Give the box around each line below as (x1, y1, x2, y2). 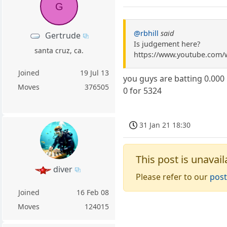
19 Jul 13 (80, 67, 109, 78)
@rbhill (134, 28, 159, 39)
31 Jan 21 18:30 (139, 120, 191, 130)
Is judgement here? (134, 39, 201, 49)
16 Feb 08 (77, 187, 109, 198)
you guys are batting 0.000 (123, 73, 225, 85)
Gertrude (45, 29, 81, 41)
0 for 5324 (123, 85, 162, 97)
